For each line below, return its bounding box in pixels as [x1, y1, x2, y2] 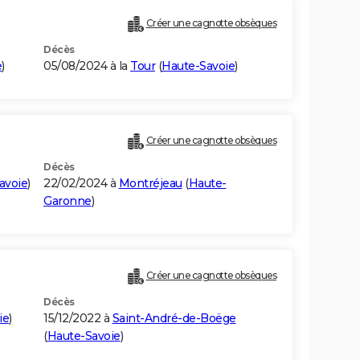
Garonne [43, 194, 92, 209]
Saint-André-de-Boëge [112, 311, 236, 326]
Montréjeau [118, 176, 182, 191]
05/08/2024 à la [43, 59, 130, 74]
